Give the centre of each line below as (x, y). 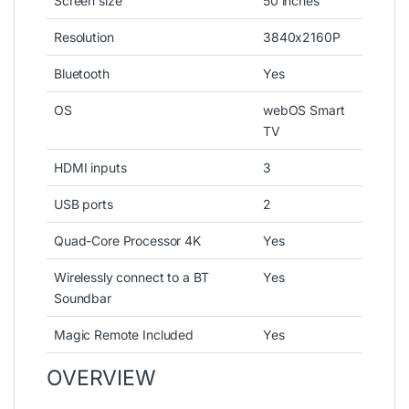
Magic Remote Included (124, 335)
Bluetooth (82, 74)
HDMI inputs (90, 168)
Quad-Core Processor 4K (127, 241)
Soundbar (83, 299)
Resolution (84, 37)
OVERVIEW (101, 378)
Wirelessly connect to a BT (131, 278)
